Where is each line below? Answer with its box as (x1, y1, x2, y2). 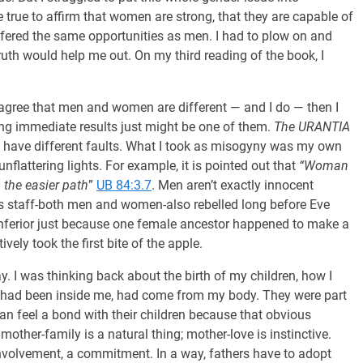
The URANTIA (274, 119, 350, 135)
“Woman (299, 158, 348, 173)
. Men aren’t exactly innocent (152, 177, 314, 193)
